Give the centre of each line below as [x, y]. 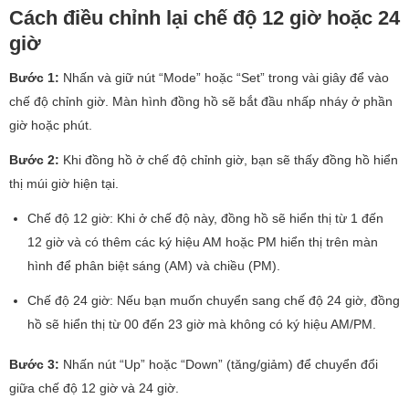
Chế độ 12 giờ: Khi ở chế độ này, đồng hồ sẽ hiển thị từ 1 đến [205, 218]
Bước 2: [34, 159]
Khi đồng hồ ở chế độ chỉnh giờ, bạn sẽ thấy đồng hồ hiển [229, 159]
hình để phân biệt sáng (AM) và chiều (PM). [154, 265]
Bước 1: [36, 77]
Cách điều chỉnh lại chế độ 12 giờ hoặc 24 [204, 17]
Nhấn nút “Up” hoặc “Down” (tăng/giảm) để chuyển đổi [219, 365]
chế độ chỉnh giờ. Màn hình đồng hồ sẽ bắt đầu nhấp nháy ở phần [201, 101]
